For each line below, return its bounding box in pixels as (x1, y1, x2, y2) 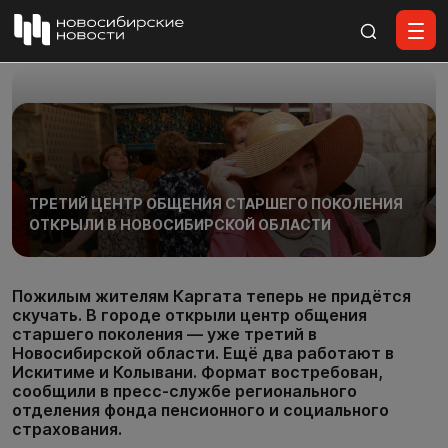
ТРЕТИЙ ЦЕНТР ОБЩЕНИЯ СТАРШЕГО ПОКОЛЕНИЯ (28, 194, 403, 212)
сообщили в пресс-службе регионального (12, 381, 357, 401)
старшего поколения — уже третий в (12, 324, 317, 344)
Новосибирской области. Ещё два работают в (12, 343, 394, 363)
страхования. (12, 419, 122, 439)
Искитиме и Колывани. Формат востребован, (12, 362, 383, 382)
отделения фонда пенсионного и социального (12, 400, 389, 420)
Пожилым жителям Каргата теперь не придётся (12, 286, 411, 306)
